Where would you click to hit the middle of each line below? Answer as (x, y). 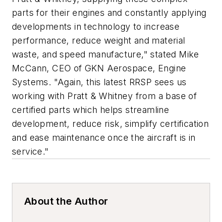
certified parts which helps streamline (91, 110)
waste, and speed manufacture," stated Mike (106, 54)
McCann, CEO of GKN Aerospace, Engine (99, 68)
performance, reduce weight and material (99, 40)
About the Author (66, 201)
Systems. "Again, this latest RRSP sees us (99, 82)
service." (30, 151)
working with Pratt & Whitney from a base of (105, 96)
